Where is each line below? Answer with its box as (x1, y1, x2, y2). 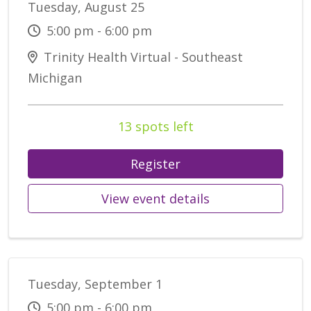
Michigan (28, 69, 82, 87)
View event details (101, 190, 210, 208)
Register (131, 155, 180, 173)
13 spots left (117, 118, 194, 135)
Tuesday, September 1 (28, 276, 162, 293)
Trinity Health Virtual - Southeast (40, 49, 243, 66)
